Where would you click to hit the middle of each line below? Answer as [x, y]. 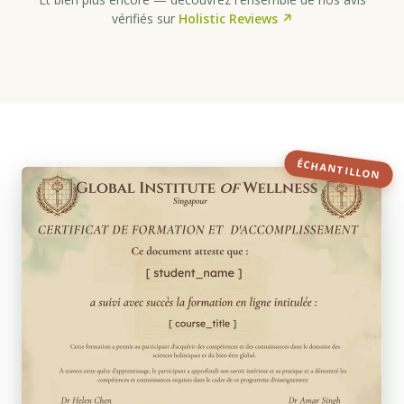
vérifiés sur [145, 18]
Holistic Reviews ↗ [235, 18]
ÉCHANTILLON [339, 169]
